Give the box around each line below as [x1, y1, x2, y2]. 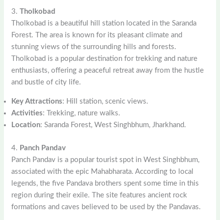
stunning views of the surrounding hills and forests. [11, 43, 177, 51]
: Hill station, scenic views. [62, 98, 149, 106]
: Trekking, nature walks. [43, 110, 121, 117]
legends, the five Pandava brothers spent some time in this [11, 179, 199, 187]
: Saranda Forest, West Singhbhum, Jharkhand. [40, 121, 187, 129]
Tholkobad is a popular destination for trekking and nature [11, 55, 198, 63]
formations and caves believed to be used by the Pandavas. [11, 203, 201, 211]
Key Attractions [11, 98, 63, 106]
